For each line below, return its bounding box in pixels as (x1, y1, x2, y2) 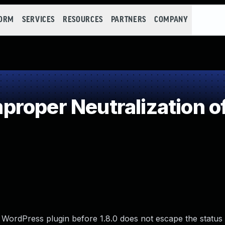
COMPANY (154, 16, 188, 24)
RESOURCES (63, 16, 103, 24)
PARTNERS (110, 16, 146, 24)
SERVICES (22, 16, 55, 24)
